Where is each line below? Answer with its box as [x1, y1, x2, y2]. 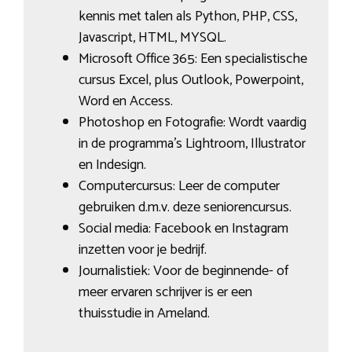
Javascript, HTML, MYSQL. [78, 26, 226, 50]
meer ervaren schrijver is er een [78, 280, 252, 305]
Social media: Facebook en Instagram [78, 217, 288, 241]
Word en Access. [78, 90, 173, 114]
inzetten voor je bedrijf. [78, 238, 207, 262]
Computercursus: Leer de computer [78, 174, 280, 199]
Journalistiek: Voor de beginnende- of [78, 259, 288, 284]
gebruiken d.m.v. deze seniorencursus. [78, 196, 291, 220]
